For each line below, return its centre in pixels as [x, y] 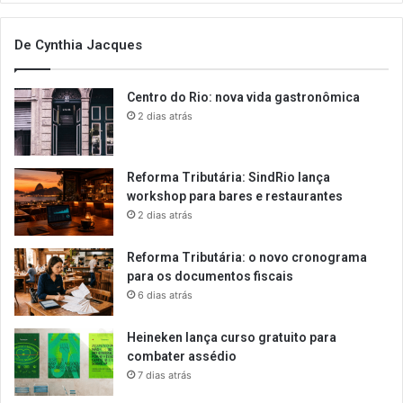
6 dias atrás [165, 295]
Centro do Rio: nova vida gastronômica [245, 97]
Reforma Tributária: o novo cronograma [247, 257]
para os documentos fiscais [211, 276]
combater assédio [183, 356]
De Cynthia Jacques [78, 45]
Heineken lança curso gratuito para [232, 337]
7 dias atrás [165, 375]
